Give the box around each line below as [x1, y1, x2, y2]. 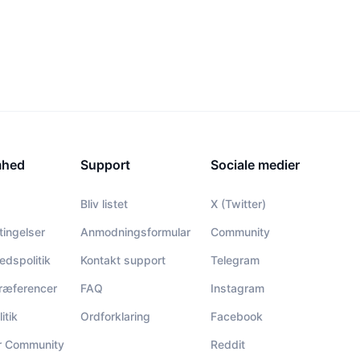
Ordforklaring [80, 309, 150, 323]
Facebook [211, 309, 263, 323]
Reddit [211, 337, 245, 351]
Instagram [211, 281, 264, 295]
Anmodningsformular [80, 225, 190, 239]
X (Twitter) [211, 197, 266, 211]
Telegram [211, 253, 260, 267]
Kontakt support [80, 253, 166, 267]
